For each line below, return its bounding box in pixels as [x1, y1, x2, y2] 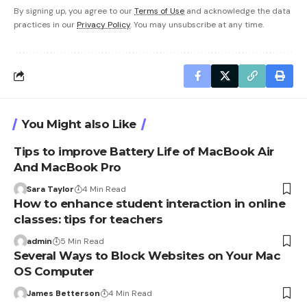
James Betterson [26, 287, 100, 299]
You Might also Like [22, 116, 136, 131]
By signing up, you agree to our [14, 5, 134, 16]
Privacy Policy [77, 19, 130, 30]
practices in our [14, 19, 77, 30]
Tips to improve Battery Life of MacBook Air [14, 144, 274, 158]
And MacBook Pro [14, 160, 121, 174]
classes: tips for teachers [14, 212, 166, 226]
